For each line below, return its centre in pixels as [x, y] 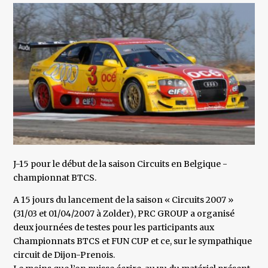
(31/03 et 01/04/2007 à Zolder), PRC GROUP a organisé [124, 214]
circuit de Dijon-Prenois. [64, 255]
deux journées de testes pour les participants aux [114, 228]
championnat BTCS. [55, 178]
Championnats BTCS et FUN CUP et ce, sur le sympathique [133, 241]
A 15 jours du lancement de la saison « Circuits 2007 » [124, 200]
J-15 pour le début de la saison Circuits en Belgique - [121, 164]
